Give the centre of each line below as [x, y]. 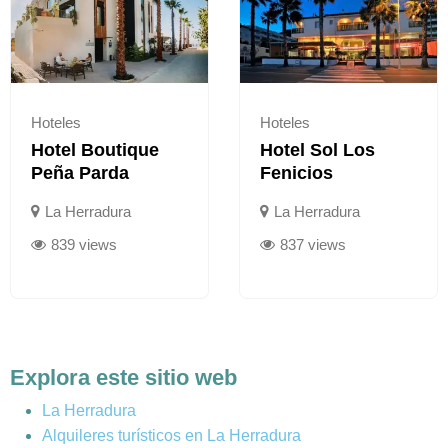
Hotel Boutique [95, 150]
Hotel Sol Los [317, 150]
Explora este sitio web [123, 378]
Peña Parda [80, 173]
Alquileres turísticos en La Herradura [171, 436]
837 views [313, 245]
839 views [84, 245]
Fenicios [296, 173]
